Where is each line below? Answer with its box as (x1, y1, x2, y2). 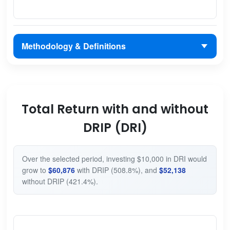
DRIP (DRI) (83, 119, 147, 137)
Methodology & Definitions (21, 40, 126, 52)
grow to (22, 165, 48, 176)
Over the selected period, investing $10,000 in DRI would (22, 154, 207, 164)
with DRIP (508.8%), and (74, 165, 159, 176)
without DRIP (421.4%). (22, 176, 98, 187)
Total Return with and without (22, 101, 208, 118)
